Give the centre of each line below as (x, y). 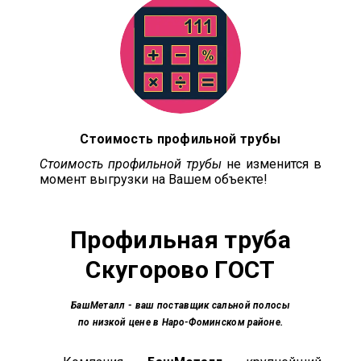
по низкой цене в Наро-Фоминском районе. (180, 322)
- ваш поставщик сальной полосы (207, 305)
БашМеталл (98, 305)
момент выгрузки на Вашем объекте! (154, 179)
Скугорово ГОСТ (180, 269)
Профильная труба (180, 239)
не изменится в (272, 164)
